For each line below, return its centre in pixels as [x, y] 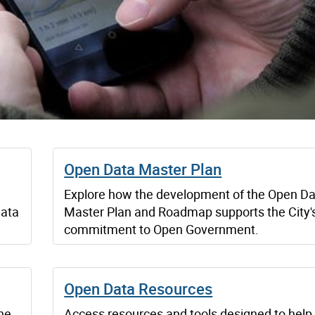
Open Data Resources [139, 288]
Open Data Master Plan [143, 169]
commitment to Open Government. [162, 229]
